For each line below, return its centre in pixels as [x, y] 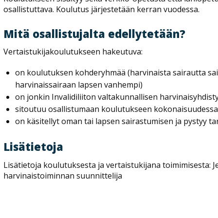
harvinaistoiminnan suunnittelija [63, 175]
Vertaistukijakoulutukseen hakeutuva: [73, 52]
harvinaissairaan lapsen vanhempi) [79, 85]
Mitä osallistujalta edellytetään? [95, 33]
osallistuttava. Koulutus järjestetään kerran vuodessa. [102, 9]
